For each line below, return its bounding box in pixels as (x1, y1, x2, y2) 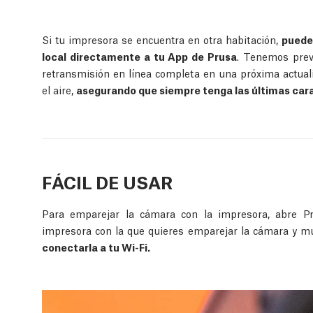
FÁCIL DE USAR (42, 168, 173, 194)
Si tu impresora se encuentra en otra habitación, (42, 31, 282, 46)
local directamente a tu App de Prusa (42, 48, 238, 63)
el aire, (42, 82, 76, 96)
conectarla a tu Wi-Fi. (42, 239, 150, 254)
